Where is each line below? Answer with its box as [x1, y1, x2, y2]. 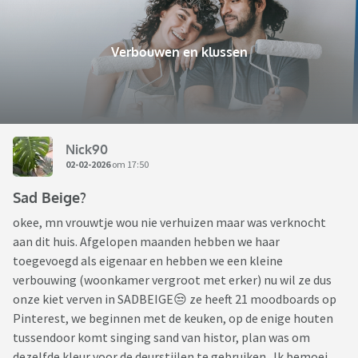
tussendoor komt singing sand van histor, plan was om [13, 329, 310, 346]
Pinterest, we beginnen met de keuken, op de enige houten [13, 310, 333, 327]
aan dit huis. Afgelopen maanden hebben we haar [13, 233, 280, 250]
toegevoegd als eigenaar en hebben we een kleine [13, 253, 283, 269]
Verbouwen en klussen [110, 44, 248, 61]
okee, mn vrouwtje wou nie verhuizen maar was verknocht [13, 214, 326, 231]
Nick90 [66, 141, 108, 157]
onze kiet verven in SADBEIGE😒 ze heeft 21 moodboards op [13, 291, 336, 308]
